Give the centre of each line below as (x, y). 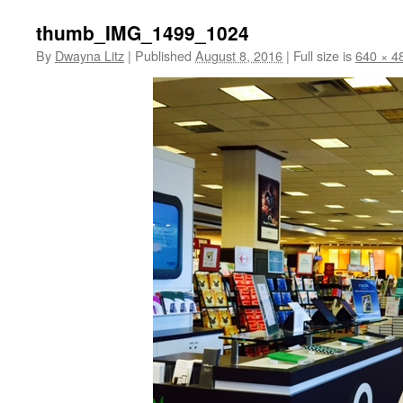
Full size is (322, 55)
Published (163, 55)
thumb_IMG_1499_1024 (143, 32)
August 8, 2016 (239, 55)
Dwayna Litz (90, 55)
